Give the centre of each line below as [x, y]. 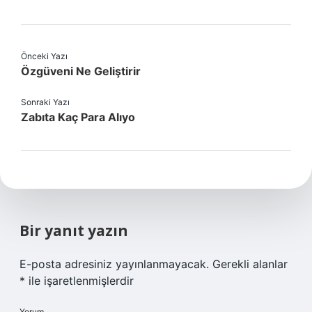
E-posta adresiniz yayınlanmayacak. [114, 264]
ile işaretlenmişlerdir [79, 281]
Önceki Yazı [44, 56]
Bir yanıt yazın [74, 231]
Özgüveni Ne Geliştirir [81, 71]
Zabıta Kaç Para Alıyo [78, 117]
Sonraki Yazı [45, 102]
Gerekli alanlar [250, 264]
